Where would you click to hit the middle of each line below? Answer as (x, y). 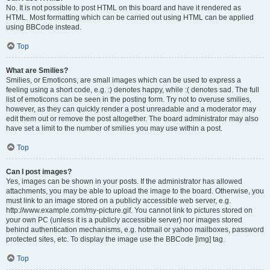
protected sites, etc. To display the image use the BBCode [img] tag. (115, 239)
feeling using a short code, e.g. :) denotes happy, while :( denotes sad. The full (133, 90)
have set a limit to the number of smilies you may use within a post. (114, 128)
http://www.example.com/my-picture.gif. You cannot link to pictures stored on (129, 210)
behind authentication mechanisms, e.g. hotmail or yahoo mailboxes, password (135, 230)
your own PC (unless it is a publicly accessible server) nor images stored (124, 220)
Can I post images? (39, 172)
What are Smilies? (37, 71)
